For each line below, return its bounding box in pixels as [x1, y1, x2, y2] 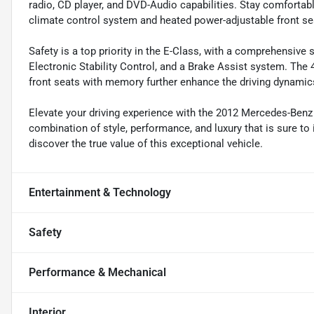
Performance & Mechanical [29, 266, 166, 280]
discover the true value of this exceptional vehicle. [29, 137, 263, 151]
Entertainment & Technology [29, 186, 171, 200]
